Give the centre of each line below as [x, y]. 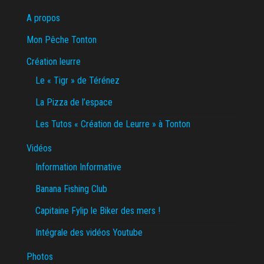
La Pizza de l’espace [74, 103]
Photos [40, 257]
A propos [43, 18]
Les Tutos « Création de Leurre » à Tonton [113, 124]
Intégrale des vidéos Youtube [89, 233]
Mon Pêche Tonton [62, 40]
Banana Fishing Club [71, 189]
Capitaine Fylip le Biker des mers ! [98, 211]
